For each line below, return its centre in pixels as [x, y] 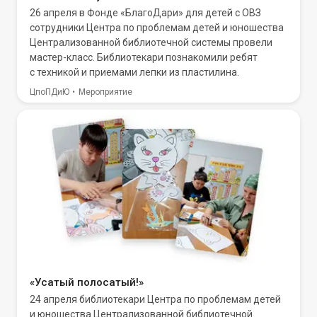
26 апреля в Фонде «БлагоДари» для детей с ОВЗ [145, 13]
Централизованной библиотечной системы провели [151, 42]
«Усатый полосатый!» [87, 282]
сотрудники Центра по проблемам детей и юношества [157, 28]
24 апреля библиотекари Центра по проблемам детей [155, 299]
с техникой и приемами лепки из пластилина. [134, 72]
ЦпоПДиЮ [50, 92]
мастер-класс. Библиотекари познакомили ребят [144, 57]
